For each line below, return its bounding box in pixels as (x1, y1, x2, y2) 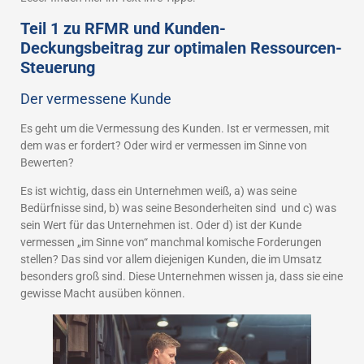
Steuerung (20, 57, 95, 77)
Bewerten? (20, 155, 74, 169)
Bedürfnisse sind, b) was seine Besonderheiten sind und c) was (20, 201, 336, 215)
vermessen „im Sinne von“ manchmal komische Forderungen (20, 236, 322, 249)
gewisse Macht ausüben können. (20, 287, 185, 301)
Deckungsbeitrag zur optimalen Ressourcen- (20, 37, 342, 58)
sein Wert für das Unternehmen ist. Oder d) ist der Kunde (20, 219, 301, 232)
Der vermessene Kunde (20, 89, 171, 107)
